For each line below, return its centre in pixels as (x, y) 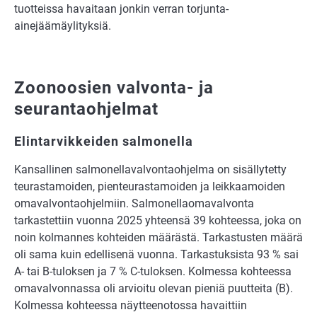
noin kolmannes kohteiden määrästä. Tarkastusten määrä (158, 238)
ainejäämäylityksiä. (63, 26)
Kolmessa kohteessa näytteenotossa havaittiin (131, 306)
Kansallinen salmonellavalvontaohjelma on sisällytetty (150, 170)
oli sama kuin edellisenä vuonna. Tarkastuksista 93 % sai (156, 255)
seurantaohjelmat (86, 109)
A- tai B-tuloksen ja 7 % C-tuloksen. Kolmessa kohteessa (153, 272)
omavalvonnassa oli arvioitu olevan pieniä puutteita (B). (154, 289)
